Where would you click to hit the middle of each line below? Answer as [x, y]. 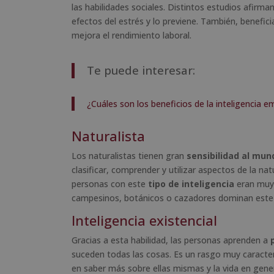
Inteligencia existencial [144, 220]
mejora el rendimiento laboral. [131, 35]
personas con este [110, 183]
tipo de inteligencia [191, 183]
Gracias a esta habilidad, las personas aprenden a [171, 240]
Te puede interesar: [141, 70]
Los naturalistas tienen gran [129, 155]
